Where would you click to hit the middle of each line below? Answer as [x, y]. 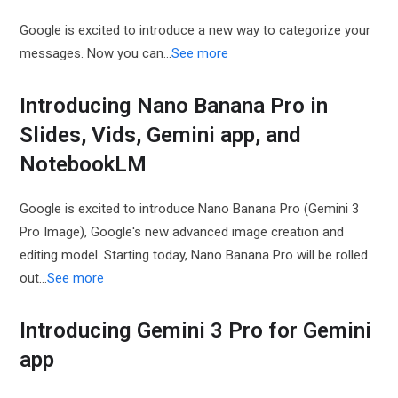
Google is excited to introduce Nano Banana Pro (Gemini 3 [190, 209]
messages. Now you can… [96, 53]
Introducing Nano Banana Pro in [174, 106]
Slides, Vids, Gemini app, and [161, 135]
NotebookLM [84, 164]
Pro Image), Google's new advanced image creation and [182, 232]
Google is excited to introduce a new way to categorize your [195, 30]
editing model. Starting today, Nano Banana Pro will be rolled [194, 255]
